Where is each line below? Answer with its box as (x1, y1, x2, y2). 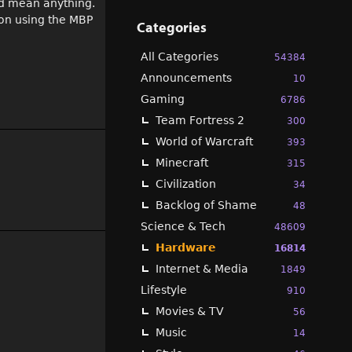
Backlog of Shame (156, 199, 257, 211)
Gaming (141, 93, 185, 105)
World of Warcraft (156, 135, 253, 148)
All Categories (141, 50, 218, 63)
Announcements (141, 71, 232, 84)
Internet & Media (156, 262, 248, 275)
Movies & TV (156, 305, 224, 317)
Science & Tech (141, 220, 225, 233)
